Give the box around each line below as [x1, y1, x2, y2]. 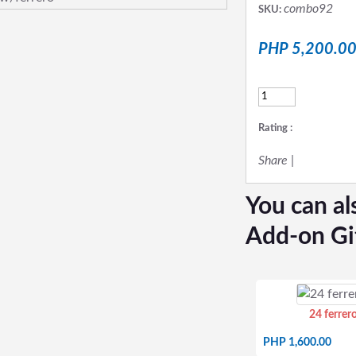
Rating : [258, 123, 292, 133]
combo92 [284, 2, 333, 15]
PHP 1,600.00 [263, 337, 331, 348]
